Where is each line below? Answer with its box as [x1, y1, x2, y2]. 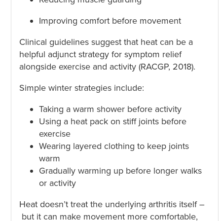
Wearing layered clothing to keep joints [38, 140, 189, 151]
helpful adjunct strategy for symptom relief [19, 48, 182, 60]
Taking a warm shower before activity [38, 103, 182, 114]
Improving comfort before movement [38, 15, 181, 26]
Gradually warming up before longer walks [38, 165, 202, 176]
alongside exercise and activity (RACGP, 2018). [19, 61, 195, 72]
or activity [38, 177, 76, 188]
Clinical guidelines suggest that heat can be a [19, 36, 193, 47]
